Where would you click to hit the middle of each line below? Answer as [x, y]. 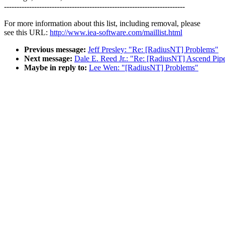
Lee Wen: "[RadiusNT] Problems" [144, 68]
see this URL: [27, 33]
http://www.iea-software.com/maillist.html [116, 33]
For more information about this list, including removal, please [102, 24]
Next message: [48, 59]
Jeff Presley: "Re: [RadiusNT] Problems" [153, 50]
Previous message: [55, 50]
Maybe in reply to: [55, 68]
